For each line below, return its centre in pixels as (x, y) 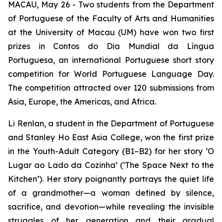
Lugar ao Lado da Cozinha (62, 165)
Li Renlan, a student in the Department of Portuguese (111, 123)
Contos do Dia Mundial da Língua (134, 46)
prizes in (31, 46)
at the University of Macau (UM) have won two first (111, 32)
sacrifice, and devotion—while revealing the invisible (111, 207)
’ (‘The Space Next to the (165, 165)
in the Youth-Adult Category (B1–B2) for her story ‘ (108, 151)
